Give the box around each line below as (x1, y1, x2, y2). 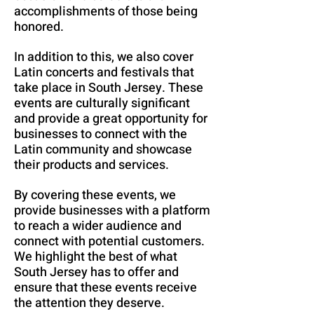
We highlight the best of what (14, 247, 177, 266)
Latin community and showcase (14, 140, 192, 159)
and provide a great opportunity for (14, 109, 207, 128)
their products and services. (14, 156, 169, 175)
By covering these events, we (14, 186, 176, 205)
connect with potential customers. (14, 232, 205, 251)
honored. (14, 18, 64, 36)
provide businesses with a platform (14, 201, 210, 220)
